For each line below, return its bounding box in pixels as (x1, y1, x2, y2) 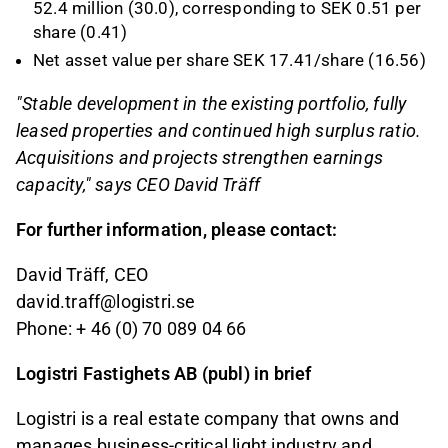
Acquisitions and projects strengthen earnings (16, 147, 384, 169)
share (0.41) (33, 21, 128, 42)
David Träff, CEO (16, 264, 149, 286)
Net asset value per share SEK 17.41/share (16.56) (33, 50, 426, 71)
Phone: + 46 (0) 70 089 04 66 (16, 318, 247, 340)
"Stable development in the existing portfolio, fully (16, 93, 407, 115)
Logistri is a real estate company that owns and (16, 408, 400, 430)
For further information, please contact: (16, 219, 337, 241)
